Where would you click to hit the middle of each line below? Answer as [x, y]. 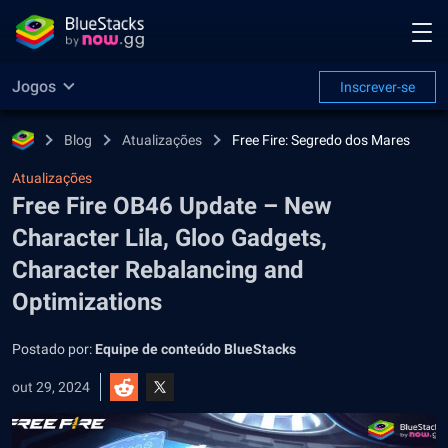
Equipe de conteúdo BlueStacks [195, 349]
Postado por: [53, 349]
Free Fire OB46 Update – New [172, 206]
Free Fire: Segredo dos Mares [321, 140]
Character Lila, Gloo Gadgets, [169, 238]
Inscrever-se [377, 87]
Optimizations [87, 302]
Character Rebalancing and [158, 270]
